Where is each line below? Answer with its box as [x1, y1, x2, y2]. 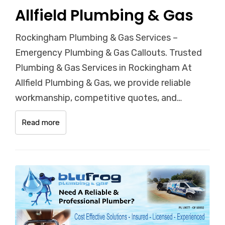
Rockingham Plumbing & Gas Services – [15, 32, 178, 43]
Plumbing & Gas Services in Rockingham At [15, 62, 192, 73]
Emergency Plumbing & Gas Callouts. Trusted [15, 47, 202, 58]
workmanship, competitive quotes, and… [15, 92, 182, 103]
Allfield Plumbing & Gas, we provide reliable [15, 77, 191, 88]
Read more [22, 118, 60, 127]
